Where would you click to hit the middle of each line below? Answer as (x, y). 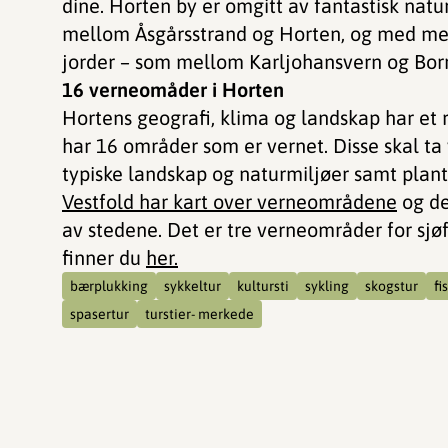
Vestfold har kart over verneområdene (229, 201)
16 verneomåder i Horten (173, 89)
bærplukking (109, 286)
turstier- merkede (199, 314)
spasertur (99, 314)
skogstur (391, 286)
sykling (327, 286)
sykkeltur (192, 286)
